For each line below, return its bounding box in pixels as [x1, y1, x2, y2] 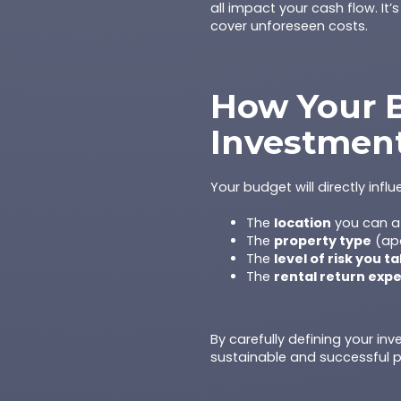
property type [274, 232, 372, 250]
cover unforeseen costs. [210, 17, 369, 35]
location [274, 214, 332, 232]
